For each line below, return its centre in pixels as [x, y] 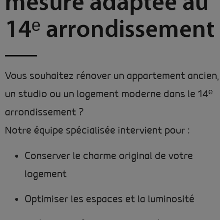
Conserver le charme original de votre [109, 156]
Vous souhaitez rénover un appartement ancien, [112, 77]
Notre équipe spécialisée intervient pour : [97, 131]
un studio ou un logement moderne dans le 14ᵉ [109, 95]
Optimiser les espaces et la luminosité [110, 199]
